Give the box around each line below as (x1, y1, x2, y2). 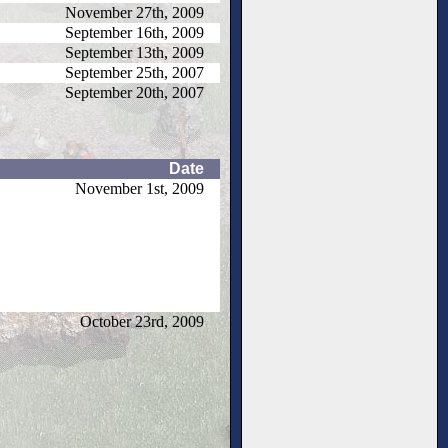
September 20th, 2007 (65, 83, 204, 101)
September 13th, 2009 (65, 43, 204, 61)
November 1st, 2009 (75, 179, 204, 197)
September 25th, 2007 (65, 63, 204, 81)
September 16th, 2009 (65, 23, 204, 41)
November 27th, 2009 (65, 3, 204, 21)
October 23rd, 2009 (80, 312, 204, 330)
